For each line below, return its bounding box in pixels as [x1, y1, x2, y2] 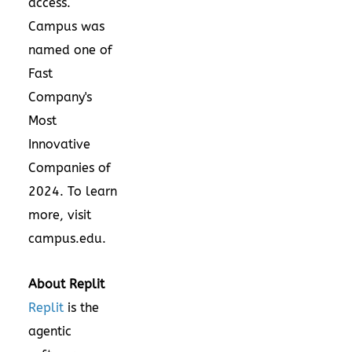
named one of [28, 42, 112, 57]
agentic [28, 323, 71, 339]
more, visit [28, 207, 91, 222]
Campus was [28, 18, 104, 34]
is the [64, 299, 99, 315]
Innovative [28, 136, 90, 152]
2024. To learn [28, 183, 117, 199]
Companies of [28, 159, 111, 175]
